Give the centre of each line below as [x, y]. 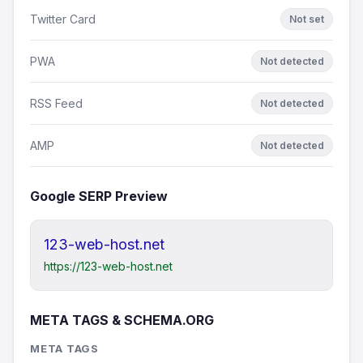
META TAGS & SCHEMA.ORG [122, 320]
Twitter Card [63, 19]
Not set [307, 19]
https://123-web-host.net [108, 266]
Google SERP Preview [99, 196]
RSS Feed [56, 103]
